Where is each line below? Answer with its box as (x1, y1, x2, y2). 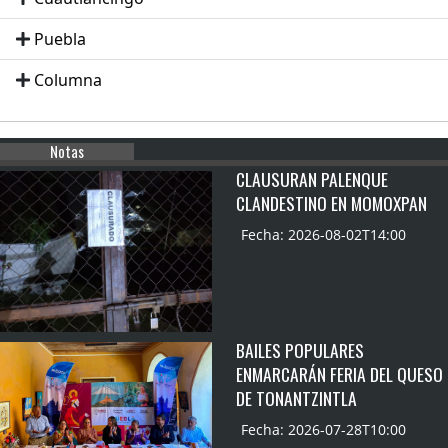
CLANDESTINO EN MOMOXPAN (236, 190, 427, 217)
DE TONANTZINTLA (236, 385, 357, 412)
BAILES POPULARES (236, 337, 364, 364)
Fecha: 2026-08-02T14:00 (241, 225, 406, 245)
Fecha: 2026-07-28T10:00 (241, 420, 406, 440)
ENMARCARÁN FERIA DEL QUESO (236, 361, 443, 388)
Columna (34, 69, 102, 92)
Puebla (34, 28, 86, 51)
